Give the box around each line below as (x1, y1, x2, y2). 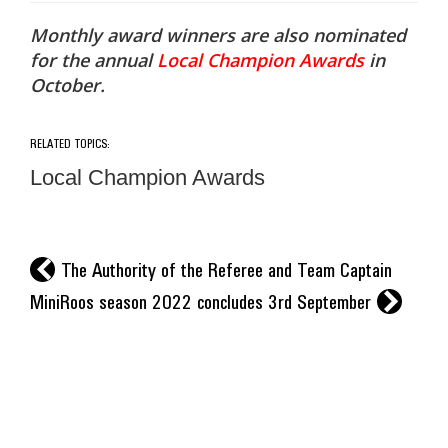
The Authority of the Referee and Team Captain (61, 259, 392, 283)
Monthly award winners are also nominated (30, 23, 406, 48)
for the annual (30, 48, 157, 73)
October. (30, 73, 105, 98)
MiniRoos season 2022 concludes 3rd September (30, 291, 371, 315)
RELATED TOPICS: (30, 137, 110, 152)
